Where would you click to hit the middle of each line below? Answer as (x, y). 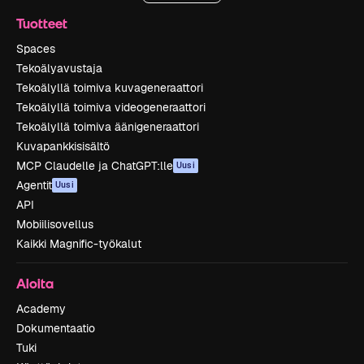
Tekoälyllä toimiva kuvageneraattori (110, 88)
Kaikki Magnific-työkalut (79, 244)
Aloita (35, 283)
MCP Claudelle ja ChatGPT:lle (95, 166)
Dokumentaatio (56, 328)
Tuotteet (42, 23)
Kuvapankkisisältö (63, 146)
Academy (41, 309)
